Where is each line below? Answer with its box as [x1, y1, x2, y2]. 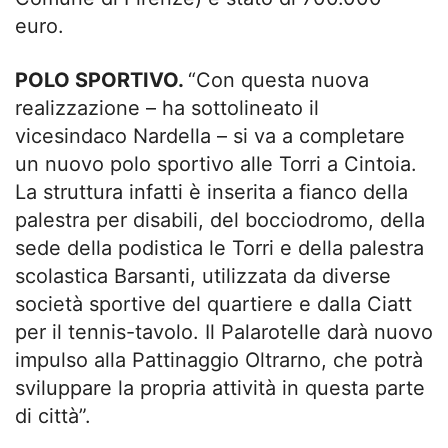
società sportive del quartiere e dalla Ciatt [15, 292, 412, 316]
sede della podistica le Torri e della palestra [15, 236, 424, 260]
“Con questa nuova [188, 68, 369, 92]
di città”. [15, 404, 91, 428]
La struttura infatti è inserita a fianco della [15, 180, 408, 204]
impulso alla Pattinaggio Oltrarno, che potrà [15, 348, 423, 372]
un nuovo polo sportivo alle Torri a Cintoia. [15, 152, 417, 176]
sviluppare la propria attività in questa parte [15, 376, 425, 400]
